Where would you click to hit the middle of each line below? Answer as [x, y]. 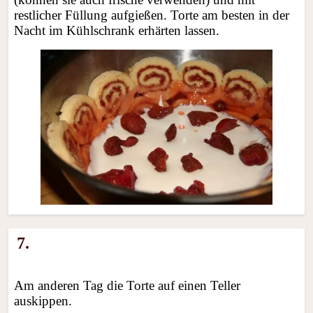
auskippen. [43, 301]
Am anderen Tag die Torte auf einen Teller [128, 286]
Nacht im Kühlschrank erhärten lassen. [117, 31]
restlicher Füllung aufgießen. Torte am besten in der [152, 15]
